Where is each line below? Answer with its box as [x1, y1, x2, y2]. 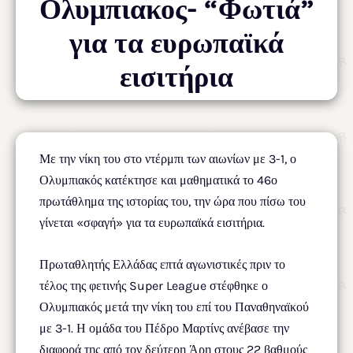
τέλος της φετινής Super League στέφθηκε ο [39, 278, 268, 293]
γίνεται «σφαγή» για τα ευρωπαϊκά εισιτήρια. [39, 215, 265, 230]
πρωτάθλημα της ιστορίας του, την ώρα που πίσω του [39, 194, 306, 209]
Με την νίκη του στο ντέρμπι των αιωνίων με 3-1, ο [39, 151, 296, 166]
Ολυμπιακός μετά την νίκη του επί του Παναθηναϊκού [39, 299, 309, 314]
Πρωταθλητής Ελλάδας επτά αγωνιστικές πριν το [39, 257, 285, 272]
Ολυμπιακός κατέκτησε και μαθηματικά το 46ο [39, 173, 277, 188]
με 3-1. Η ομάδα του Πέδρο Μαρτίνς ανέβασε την [39, 321, 289, 336]
